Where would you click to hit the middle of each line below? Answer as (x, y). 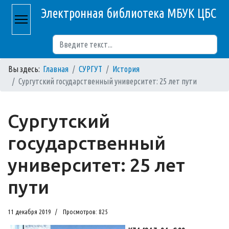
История (126, 69)
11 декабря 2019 (29, 212)
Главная (56, 69)
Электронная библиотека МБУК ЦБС (129, 13)
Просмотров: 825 (85, 212)
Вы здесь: (26, 69)
